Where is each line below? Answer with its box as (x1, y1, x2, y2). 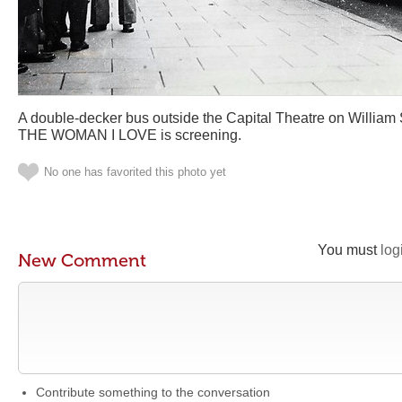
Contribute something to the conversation (36, 385, 270, 399)
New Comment (18, 249, 146, 271)
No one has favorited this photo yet (44, 165, 226, 179)
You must (318, 242, 380, 258)
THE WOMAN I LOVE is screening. (18, 127, 241, 143)
